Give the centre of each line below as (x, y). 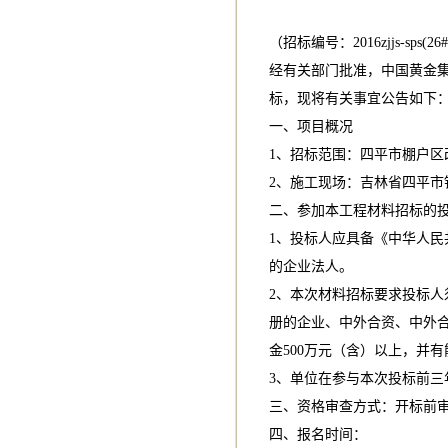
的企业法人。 (310, 266)
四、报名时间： (317, 434)
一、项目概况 (310, 126)
